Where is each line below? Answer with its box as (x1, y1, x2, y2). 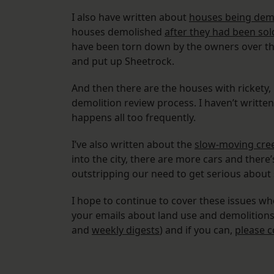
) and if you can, (160, 223, 235, 237)
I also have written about (72, 10, 189, 24)
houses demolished (72, 25, 165, 39)
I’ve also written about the (72, 138, 194, 152)
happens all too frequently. (72, 111, 196, 125)
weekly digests (92, 223, 160, 237)
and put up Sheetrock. (72, 54, 174, 68)
